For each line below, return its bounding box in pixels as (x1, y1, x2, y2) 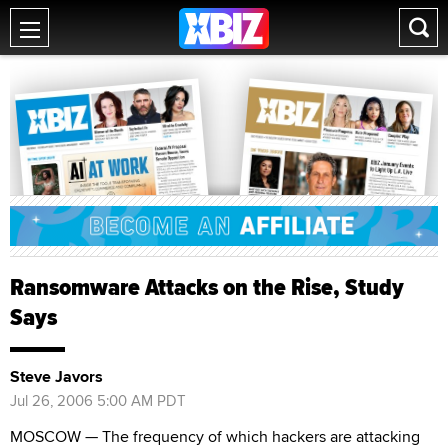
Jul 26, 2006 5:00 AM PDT (10, 389, 186, 411)
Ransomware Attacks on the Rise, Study (10, 268, 404, 305)
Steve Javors (10, 364, 103, 388)
